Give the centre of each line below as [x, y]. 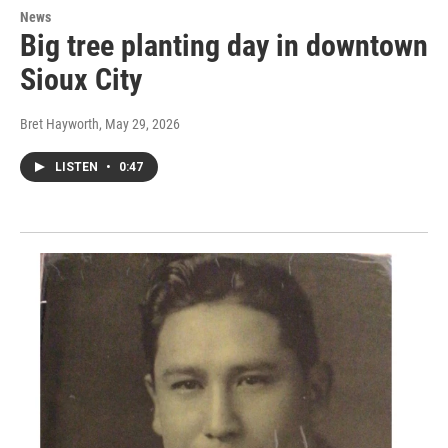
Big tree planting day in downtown [224, 46]
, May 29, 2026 [139, 124]
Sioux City [81, 80]
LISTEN [78, 167]
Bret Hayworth [59, 124]
